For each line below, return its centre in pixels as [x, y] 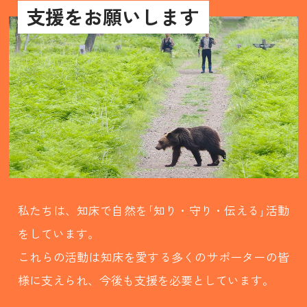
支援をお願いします [113, 16]
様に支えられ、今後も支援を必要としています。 [146, 280]
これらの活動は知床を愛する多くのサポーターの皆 [153, 257]
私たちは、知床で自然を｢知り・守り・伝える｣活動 [153, 210]
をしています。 [59, 234]
